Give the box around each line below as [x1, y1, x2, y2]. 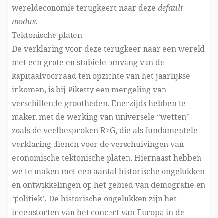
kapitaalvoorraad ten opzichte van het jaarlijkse [12, 71, 190, 81]
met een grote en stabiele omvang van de [12, 57, 164, 68]
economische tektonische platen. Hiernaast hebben [12, 152, 201, 163]
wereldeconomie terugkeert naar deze [12, 2, 158, 13]
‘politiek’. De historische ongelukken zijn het [12, 193, 177, 204]
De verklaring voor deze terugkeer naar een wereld [12, 43, 205, 54]
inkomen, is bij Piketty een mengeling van [12, 84, 166, 95]
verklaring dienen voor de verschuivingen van [12, 139, 184, 149]
